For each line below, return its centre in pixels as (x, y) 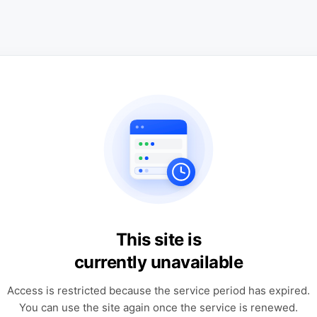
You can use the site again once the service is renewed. (158, 307)
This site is (158, 240)
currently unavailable (158, 262)
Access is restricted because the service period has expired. (158, 290)
